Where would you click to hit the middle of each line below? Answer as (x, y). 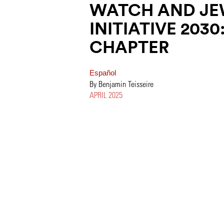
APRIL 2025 (106, 95)
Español (103, 73)
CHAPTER (129, 46)
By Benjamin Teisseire (121, 84)
